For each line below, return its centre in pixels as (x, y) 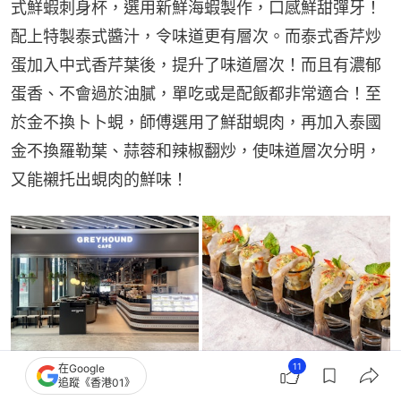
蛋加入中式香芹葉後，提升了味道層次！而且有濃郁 (196, 65)
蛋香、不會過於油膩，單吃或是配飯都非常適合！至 (196, 94)
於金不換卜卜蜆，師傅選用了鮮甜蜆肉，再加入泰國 (196, 123)
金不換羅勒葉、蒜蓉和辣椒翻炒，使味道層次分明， (196, 151)
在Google (81, 368)
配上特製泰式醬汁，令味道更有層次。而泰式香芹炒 (196, 37)
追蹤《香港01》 (97, 383)
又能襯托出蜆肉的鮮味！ (99, 180)
